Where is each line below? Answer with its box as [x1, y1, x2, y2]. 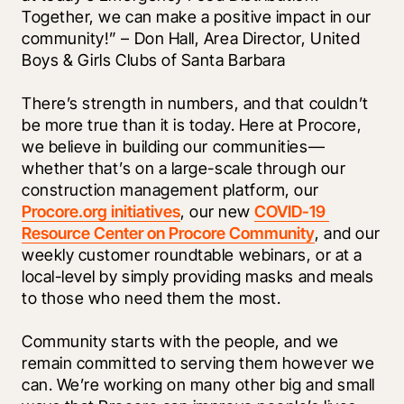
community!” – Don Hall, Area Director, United [22, 29, 361, 49]
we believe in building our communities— [22, 137, 326, 157]
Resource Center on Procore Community [22, 224, 315, 243]
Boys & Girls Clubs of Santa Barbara [22, 50, 286, 70]
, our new [180, 202, 255, 222]
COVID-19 [254, 202, 326, 222]
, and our [315, 224, 381, 243]
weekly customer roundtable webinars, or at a [22, 245, 363, 265]
